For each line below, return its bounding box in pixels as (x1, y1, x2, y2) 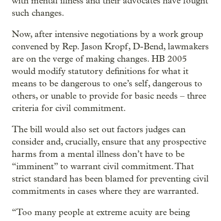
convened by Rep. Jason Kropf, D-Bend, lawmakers (12, 41, 209, 52)
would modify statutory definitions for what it (12, 66, 188, 77)
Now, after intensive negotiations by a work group (12, 29, 203, 40)
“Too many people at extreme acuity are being (12, 207, 190, 218)
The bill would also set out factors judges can (12, 124, 185, 135)
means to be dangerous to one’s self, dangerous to (12, 78, 202, 89)
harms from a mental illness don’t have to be (12, 149, 184, 160)
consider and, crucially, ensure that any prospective (12, 137, 206, 147)
